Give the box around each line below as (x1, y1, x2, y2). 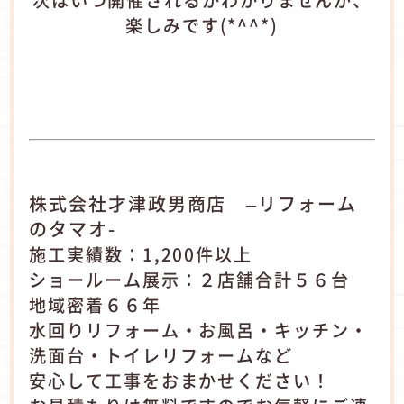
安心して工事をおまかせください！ (29, 368, 331, 394)
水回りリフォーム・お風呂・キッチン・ (29, 317, 369, 344)
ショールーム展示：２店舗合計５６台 (29, 267, 350, 293)
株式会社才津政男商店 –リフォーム (29, 190, 357, 217)
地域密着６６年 (29, 292, 161, 318)
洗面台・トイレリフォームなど (29, 343, 294, 369)
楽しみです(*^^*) (124, 13, 280, 39)
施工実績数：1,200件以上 (29, 242, 253, 268)
